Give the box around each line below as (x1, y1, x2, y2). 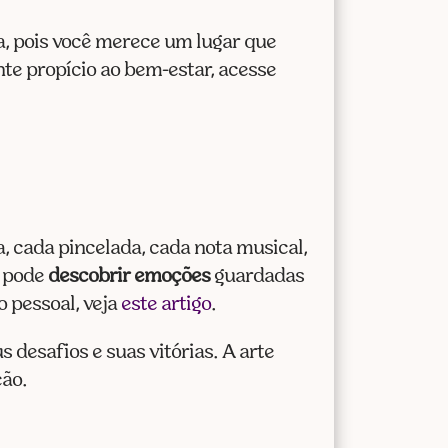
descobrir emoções (48, 266, 211, 287)
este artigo (121, 294, 212, 315)
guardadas (210, 266, 305, 287)
